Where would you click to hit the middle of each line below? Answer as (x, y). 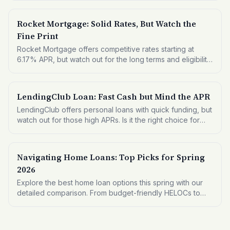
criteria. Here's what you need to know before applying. (112, 70)
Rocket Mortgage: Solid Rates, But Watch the (107, 24)
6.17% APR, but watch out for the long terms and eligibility (114, 59)
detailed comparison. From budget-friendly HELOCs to (109, 193)
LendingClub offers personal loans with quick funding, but (114, 110)
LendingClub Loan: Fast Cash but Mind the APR (113, 97)
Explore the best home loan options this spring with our (110, 183)
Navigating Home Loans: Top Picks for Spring (111, 157)
